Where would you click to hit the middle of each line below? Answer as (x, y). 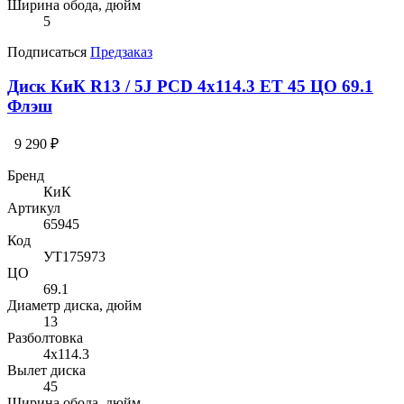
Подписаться (49, 51)
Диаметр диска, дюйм (74, 306)
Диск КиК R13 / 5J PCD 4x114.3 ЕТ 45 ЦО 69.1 (190, 87)
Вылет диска (46, 371)
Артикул (34, 208)
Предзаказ (121, 51)
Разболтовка (45, 338)
